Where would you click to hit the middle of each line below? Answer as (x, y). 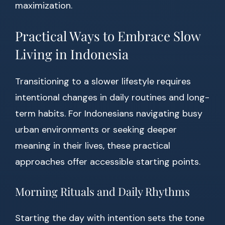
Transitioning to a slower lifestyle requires (103, 82)
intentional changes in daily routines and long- (112, 98)
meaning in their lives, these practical (93, 146)
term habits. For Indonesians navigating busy (109, 114)
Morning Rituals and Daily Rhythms (102, 192)
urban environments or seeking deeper (96, 130)
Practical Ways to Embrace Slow (108, 36)
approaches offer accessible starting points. (108, 162)
